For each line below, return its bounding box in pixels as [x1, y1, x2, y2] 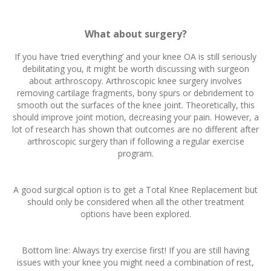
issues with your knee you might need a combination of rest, [17, 256, 254, 269]
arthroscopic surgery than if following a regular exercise [27, 135, 244, 148]
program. [117, 148, 154, 160]
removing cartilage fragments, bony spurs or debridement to [17, 87, 254, 99]
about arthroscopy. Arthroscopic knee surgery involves [29, 75, 242, 87]
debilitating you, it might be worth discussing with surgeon [22, 63, 249, 75]
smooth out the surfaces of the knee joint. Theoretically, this [16, 99, 255, 111]
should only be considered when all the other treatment [27, 196, 244, 208]
